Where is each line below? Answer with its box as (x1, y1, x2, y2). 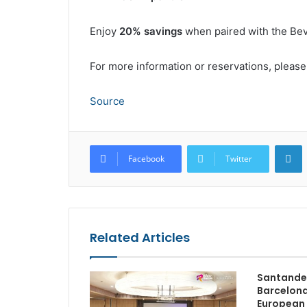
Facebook (127, 153, 164, 165)
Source (89, 95, 125, 108)
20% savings (119, 25, 182, 38)
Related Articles (89, 229, 190, 247)
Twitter (225, 153, 252, 165)
